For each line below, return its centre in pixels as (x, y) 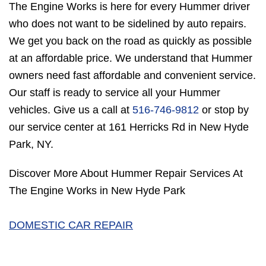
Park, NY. (31, 145)
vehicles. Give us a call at (71, 110)
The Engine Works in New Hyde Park (97, 191)
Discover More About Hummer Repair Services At (126, 174)
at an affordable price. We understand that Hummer (131, 58)
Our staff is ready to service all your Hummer (115, 93)
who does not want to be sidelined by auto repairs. (128, 24)
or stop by (224, 110)
